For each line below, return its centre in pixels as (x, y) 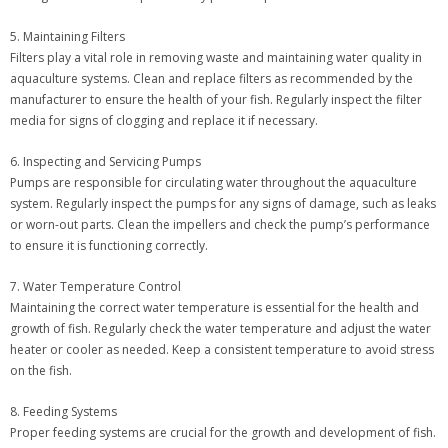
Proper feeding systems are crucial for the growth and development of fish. (223, 433)
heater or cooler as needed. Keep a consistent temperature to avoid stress (222, 350)
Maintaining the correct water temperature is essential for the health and (214, 308)
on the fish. (41, 371)
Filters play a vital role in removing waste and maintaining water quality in (216, 58)
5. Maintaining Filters (67, 37)
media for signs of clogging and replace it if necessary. (164, 121)
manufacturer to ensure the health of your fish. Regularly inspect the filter (216, 100)
